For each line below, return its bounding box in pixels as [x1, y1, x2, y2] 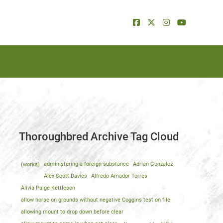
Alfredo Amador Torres [91, 173, 147, 180]
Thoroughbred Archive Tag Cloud [18, 130, 179, 143]
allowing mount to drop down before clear [20, 209, 123, 216]
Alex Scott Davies [43, 173, 87, 180]
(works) [20, 161, 40, 168]
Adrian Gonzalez [132, 161, 173, 168]
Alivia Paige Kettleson [20, 185, 75, 192]
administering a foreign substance [43, 161, 129, 168]
